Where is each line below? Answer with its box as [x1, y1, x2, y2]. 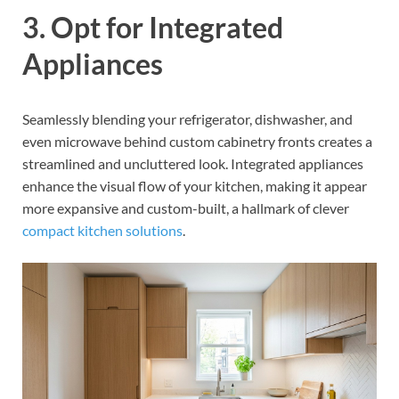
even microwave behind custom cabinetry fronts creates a [22, 133, 372, 151]
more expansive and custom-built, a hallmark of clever [22, 199, 349, 217]
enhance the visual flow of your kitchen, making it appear [22, 177, 367, 195]
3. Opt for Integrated [22, 10, 283, 45]
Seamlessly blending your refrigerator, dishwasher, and [22, 110, 353, 128]
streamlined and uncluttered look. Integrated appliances [22, 155, 363, 173]
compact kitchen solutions [22, 222, 183, 240]
